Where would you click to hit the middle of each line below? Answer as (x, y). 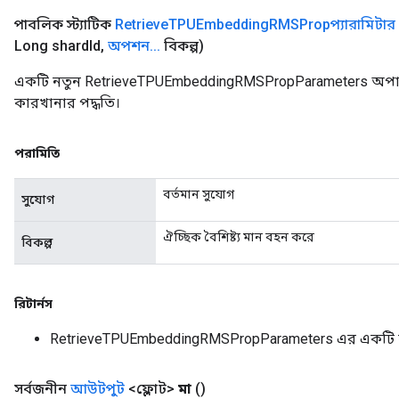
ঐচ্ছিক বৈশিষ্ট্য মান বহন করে (239, 237)
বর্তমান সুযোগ (199, 194)
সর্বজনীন (42, 389)
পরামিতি (37, 153)
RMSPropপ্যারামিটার (332, 24)
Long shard (52, 46)
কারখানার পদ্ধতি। (67, 103)
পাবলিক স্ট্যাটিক (65, 24)
